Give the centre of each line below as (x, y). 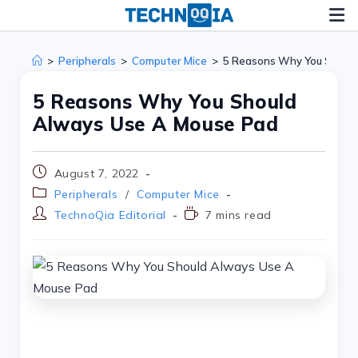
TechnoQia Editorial (110, 215)
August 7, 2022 (97, 173)
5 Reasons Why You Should (165, 101)
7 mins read (239, 215)
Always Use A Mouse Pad (156, 124)
